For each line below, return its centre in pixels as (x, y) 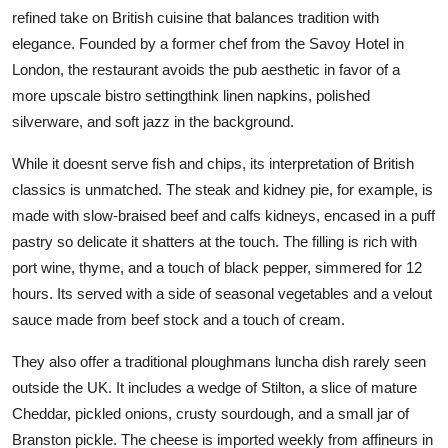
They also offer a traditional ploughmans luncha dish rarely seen (219, 361)
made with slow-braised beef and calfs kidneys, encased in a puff (223, 215)
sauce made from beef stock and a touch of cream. (178, 319)
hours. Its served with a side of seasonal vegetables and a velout (222, 293)
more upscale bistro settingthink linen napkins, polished (191, 95)
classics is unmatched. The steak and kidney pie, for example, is (222, 189)
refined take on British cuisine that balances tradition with (195, 17)
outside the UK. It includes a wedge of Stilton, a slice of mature (214, 387)
